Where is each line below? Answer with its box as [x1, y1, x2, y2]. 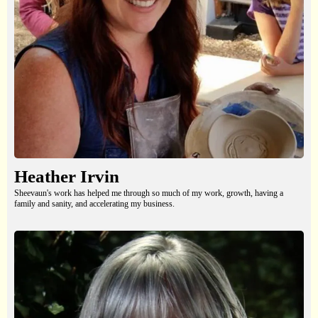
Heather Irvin [14, 167, 119, 187]
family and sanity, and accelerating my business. [14, 199, 175, 209]
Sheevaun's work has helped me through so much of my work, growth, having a [14, 188, 283, 199]
